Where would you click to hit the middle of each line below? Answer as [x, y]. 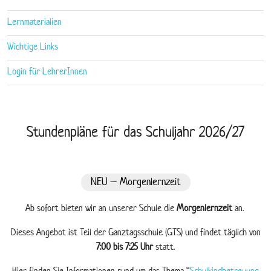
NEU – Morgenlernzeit [135, 182]
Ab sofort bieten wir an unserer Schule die [101, 209]
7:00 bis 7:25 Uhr [125, 248]
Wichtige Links [33, 47]
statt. [164, 248]
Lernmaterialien [34, 23]
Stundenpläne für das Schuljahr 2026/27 [135, 133]
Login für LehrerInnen [47, 72]
